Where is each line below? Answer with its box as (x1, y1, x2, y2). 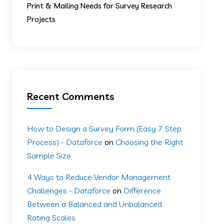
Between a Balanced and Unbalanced (27, 198, 162, 209)
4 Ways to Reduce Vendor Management (27, 171, 171, 182)
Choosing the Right (115, 136, 183, 147)
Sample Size (27, 150, 71, 160)
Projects (27, 14, 56, 24)
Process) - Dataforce (27, 136, 103, 147)
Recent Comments (27, 89, 115, 102)
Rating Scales (27, 212, 76, 222)
